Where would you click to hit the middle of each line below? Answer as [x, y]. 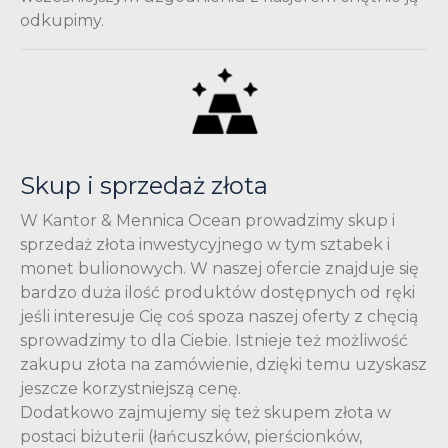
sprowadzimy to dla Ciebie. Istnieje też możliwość [214, 340]
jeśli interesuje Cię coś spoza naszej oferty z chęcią [219, 316]
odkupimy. [62, 20]
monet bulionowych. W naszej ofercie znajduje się [219, 268]
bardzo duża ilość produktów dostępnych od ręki [217, 292]
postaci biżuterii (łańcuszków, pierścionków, [191, 436]
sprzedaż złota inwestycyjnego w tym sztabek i [205, 244]
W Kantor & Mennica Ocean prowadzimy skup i [207, 220]
